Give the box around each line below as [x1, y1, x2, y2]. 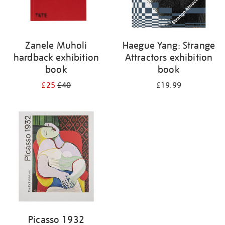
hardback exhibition [13, 51, 99, 63]
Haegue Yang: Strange [122, 39, 215, 51]
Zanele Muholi [25, 39, 87, 51]
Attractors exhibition [125, 51, 213, 63]
